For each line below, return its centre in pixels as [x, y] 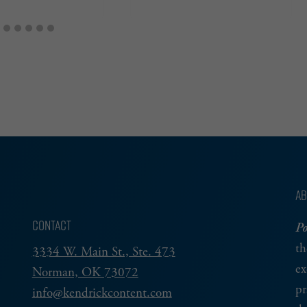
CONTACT [51, 225]
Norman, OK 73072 [85, 273]
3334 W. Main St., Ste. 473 [103, 252]
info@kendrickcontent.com [102, 293]
